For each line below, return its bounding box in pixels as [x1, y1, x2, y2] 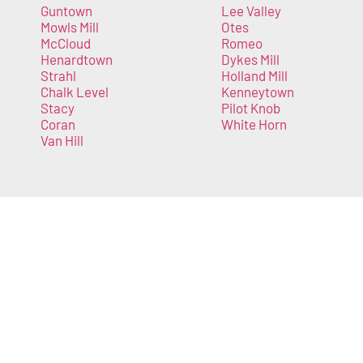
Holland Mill [220, 66, 288, 83]
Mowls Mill [41, 18, 99, 35]
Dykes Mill [220, 50, 280, 67]
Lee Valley [220, 2, 281, 19]
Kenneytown [220, 83, 294, 100]
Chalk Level [41, 83, 109, 100]
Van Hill [41, 131, 83, 148]
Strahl [41, 66, 76, 83]
